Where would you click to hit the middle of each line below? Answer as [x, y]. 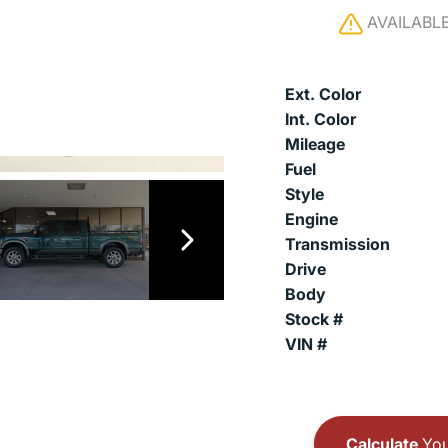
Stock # [314, 319]
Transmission [337, 244]
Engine [311, 219]
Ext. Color [323, 94]
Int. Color [320, 119]
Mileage [315, 144]
